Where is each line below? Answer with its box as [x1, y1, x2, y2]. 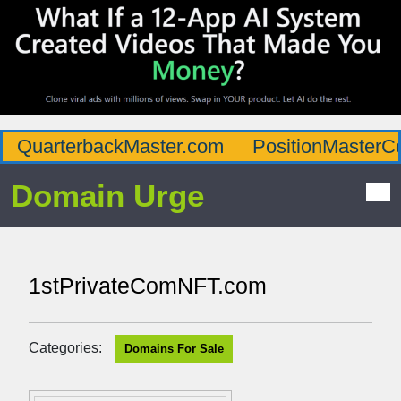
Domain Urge [11, 177, 204, 213]
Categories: [29, 339, 102, 355]
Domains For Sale [124, 341, 224, 355]
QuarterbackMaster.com [17, 134, 224, 158]
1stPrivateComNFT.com [29, 272, 267, 298]
